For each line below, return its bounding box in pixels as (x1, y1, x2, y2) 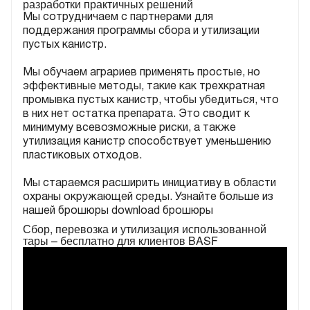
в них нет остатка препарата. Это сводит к (23, 109, 250, 119)
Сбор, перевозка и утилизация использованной (23, 220, 266, 237)
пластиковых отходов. (23, 150, 142, 161)
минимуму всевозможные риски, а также (23, 122, 236, 133)
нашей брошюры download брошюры (23, 206, 213, 216)
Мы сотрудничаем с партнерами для (23, 12, 213, 22)
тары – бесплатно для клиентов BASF (23, 232, 218, 248)
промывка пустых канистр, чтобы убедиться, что (23, 95, 279, 105)
